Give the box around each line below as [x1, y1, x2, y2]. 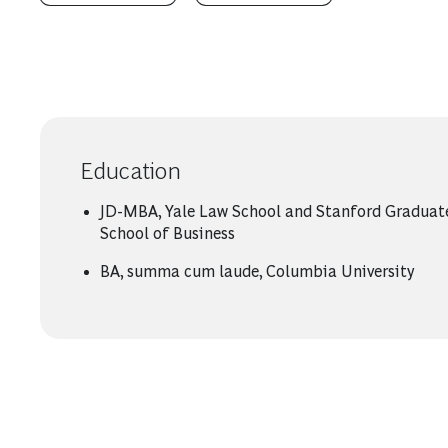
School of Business [100, 225, 235, 242]
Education [80, 157, 181, 184]
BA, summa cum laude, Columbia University [100, 263, 414, 280]
